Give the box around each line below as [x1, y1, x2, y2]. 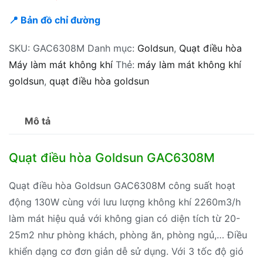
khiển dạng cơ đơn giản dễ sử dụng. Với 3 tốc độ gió [9, 245, 244, 257]
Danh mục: [87, 42, 137, 54]
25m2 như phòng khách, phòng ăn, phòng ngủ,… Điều [9, 228, 247, 241]
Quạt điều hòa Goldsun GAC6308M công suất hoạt [9, 179, 235, 191]
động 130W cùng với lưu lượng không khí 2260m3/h [9, 195, 241, 208]
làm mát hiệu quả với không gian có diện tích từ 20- [9, 212, 240, 224]
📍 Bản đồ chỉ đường [9, 14, 100, 26]
